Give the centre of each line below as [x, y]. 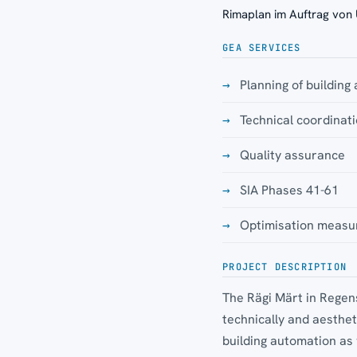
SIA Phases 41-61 [290, 190]
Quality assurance [293, 155]
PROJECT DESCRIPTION [284, 267]
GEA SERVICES [262, 47]
